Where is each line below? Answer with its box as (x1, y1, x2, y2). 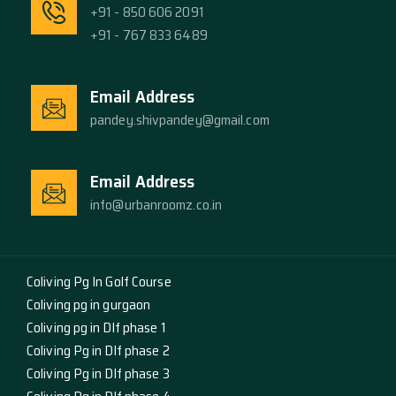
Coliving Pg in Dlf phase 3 (27, 362, 170, 385)
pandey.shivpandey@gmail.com (90, 109, 270, 132)
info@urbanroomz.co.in (90, 194, 223, 217)
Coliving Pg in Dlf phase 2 (27, 339, 170, 362)
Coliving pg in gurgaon (27, 293, 151, 316)
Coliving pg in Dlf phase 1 (27, 316, 166, 339)
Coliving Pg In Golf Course (27, 270, 171, 293)
